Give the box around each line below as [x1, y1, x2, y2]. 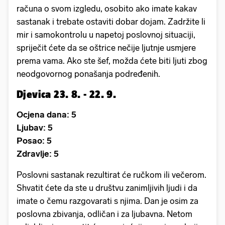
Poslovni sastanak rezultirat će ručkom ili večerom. [17, 169, 206, 180]
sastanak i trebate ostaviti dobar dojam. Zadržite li [17, 16, 205, 27]
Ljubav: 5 [17, 122, 53, 133]
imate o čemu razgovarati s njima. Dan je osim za [17, 195, 198, 206]
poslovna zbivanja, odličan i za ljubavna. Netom [17, 208, 192, 219]
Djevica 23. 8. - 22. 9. [17, 87, 117, 100]
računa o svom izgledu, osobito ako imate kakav [17, 3, 197, 14]
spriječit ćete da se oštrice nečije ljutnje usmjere [17, 42, 196, 53]
